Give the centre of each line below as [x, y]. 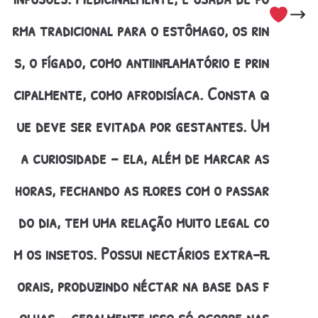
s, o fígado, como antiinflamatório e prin [141, 62]
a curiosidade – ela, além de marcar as [144, 158]
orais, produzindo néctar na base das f [143, 286]
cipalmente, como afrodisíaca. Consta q [141, 94]
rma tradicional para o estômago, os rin [140, 30]
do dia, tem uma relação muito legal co [143, 222]
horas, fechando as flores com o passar [142, 190]
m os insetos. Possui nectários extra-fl [141, 254]
